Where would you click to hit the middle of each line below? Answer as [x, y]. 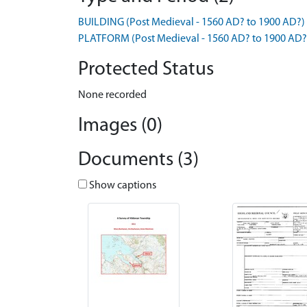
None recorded [112, 95]
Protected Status [146, 70]
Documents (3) [138, 160]
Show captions [122, 186]
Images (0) [120, 126]
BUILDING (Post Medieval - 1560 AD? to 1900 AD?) [192, 23]
